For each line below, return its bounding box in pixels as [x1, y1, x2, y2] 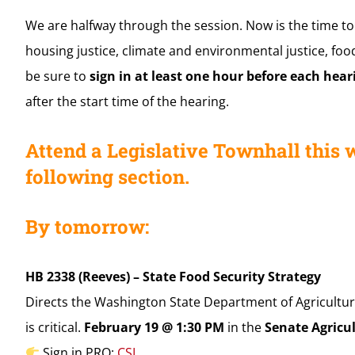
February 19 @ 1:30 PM [83, 318, 224, 336]
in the [223, 318, 265, 336]
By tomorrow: [25, 213, 149, 239]
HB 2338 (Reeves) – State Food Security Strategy [25, 267, 321, 285]
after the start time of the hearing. [25, 92, 229, 110]
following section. [25, 163, 189, 189]
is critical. [25, 318, 84, 336]
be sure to [25, 67, 90, 85]
